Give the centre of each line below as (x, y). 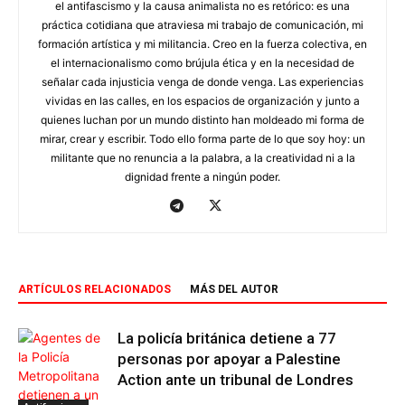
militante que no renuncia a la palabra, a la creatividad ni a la (202, 158)
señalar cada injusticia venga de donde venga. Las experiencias (202, 82)
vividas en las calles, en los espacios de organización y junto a (202, 101)
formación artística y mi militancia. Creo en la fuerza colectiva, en (202, 44)
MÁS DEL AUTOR (234, 290)
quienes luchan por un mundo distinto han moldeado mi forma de (202, 120)
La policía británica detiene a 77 (227, 339)
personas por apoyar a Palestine (229, 359)
